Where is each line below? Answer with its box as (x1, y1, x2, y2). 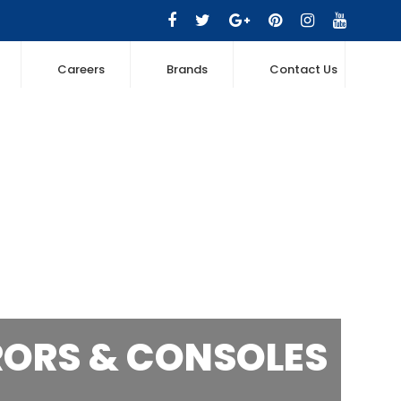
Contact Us (269, 61, 337, 78)
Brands (166, 61, 208, 78)
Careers (56, 61, 105, 78)
